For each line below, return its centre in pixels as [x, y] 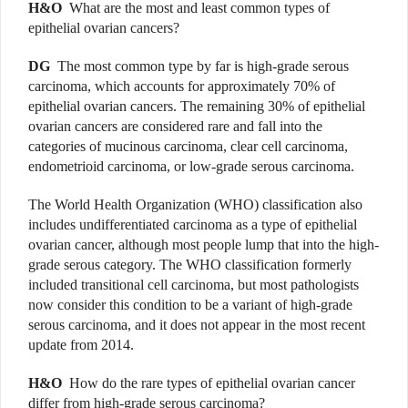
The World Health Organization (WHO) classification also [195, 205]
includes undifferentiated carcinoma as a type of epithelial [193, 225]
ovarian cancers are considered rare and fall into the [175, 127]
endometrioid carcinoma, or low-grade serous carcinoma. [191, 167]
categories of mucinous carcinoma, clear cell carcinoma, [188, 147]
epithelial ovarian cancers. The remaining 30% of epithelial [197, 107]
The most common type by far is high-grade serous [203, 66]
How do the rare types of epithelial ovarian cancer [212, 383]
